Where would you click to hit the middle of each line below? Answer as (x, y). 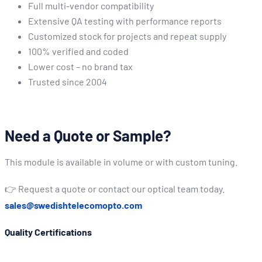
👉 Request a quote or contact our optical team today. (115, 189)
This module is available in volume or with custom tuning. (121, 162)
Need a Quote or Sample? (88, 135)
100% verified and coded (78, 51)
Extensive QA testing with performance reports (125, 21)
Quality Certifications (48, 232)
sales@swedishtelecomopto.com (73, 205)
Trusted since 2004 (68, 82)
